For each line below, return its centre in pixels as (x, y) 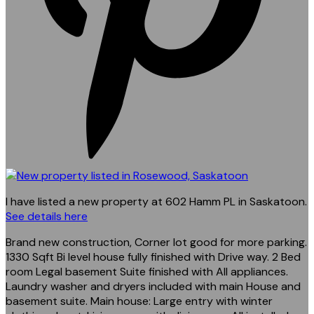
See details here (47, 216)
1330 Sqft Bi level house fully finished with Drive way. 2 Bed (153, 257)
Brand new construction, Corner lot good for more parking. (156, 242)
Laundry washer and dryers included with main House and (153, 286)
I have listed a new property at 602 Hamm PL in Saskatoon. (156, 201)
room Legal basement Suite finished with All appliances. (147, 271)
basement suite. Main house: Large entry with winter (139, 301)
